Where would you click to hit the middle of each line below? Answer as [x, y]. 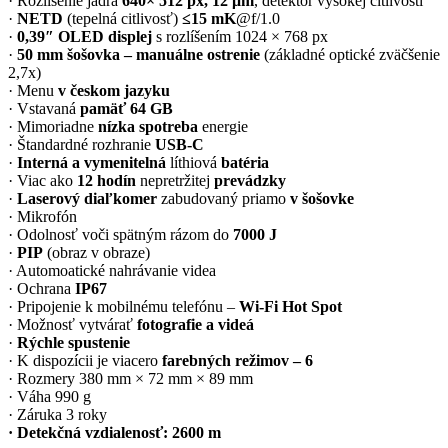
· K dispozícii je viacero [83, 360]
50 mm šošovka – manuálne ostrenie [140, 54]
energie [223, 126]
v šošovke [322, 198]
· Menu [33, 90]
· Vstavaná [44, 108]
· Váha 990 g [49, 396]
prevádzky [250, 180]
